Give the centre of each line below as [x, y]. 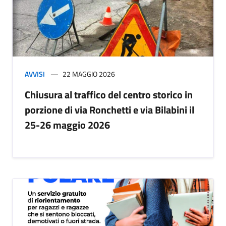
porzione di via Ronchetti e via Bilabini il [109, 110]
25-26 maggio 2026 [67, 125]
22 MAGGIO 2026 [89, 74]
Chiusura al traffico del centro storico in [109, 95]
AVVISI [35, 74]
